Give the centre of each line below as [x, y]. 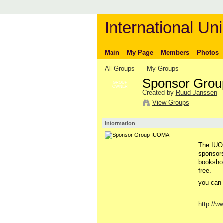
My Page [140, 52]
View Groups [170, 102]
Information [120, 123]
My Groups [163, 68]
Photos [207, 52]
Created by [159, 92]
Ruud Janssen [196, 92]
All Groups [119, 68]
